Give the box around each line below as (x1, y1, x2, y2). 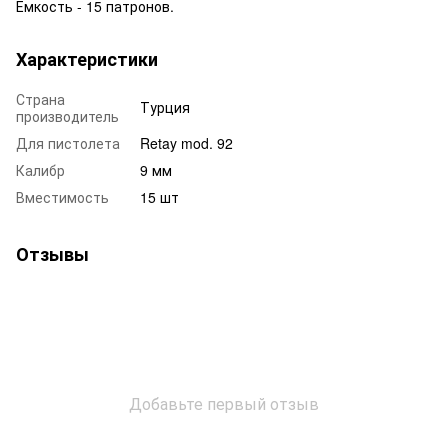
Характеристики (16, 45, 158, 72)
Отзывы (16, 240, 89, 267)
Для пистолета (16, 132, 120, 153)
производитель (16, 105, 119, 126)
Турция (140, 96, 190, 117)
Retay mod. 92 (140, 132, 233, 153)
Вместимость (16, 186, 109, 207)
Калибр (16, 159, 65, 180)
